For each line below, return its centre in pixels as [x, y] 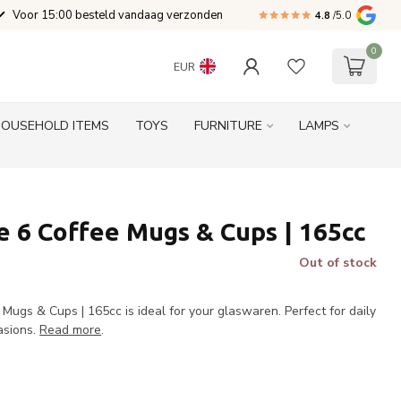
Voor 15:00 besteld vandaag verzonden [118, 15]
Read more [71, 330]
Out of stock [337, 263]
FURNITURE [228, 126]
